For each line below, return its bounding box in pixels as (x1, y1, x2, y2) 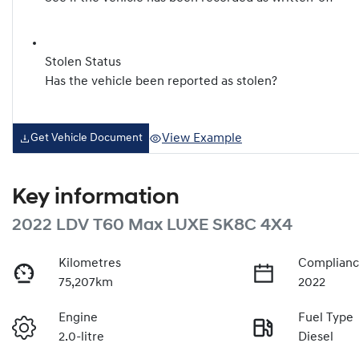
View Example (162, 131, 242, 145)
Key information (12, 187, 179, 210)
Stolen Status (45, 56, 121, 70)
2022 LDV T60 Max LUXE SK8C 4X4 (12, 217, 292, 235)
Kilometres (58, 257, 122, 271)
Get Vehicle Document (30, 132, 143, 145)
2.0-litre (58, 331, 105, 345)
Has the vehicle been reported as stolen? (45, 75, 277, 89)
